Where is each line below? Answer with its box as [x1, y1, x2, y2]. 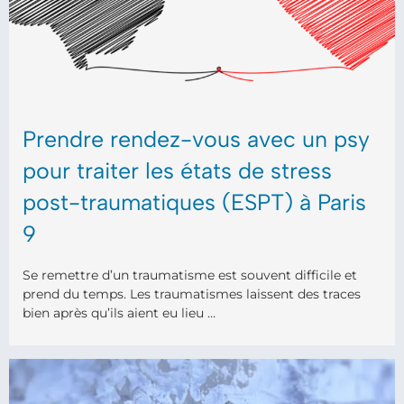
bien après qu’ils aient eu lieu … [23, 305, 216, 321]
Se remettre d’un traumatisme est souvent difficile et [23, 267, 357, 283]
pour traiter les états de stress [23, 157, 332, 184]
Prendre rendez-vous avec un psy [23, 125, 370, 152]
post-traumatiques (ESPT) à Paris [23, 188, 366, 216]
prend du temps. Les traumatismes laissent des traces [23, 286, 361, 302]
